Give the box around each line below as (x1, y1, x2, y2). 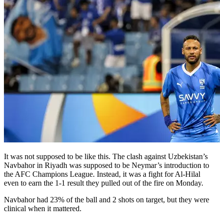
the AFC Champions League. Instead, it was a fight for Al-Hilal (4, 169, 200, 178)
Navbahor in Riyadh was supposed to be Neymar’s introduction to (4, 161, 209, 169)
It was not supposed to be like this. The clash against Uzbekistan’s (4, 152, 208, 161)
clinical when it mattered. (4, 204, 82, 213)
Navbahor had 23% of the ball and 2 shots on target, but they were (4, 195, 209, 204)
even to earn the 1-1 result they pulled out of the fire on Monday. (4, 178, 203, 187)
